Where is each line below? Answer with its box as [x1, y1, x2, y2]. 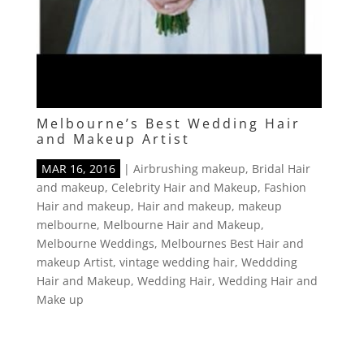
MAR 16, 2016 [41, 160, 115, 176]
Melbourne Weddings [36, 235, 154, 251]
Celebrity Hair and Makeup [110, 179, 258, 195]
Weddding [240, 253, 297, 270]
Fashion [263, 179, 306, 195]
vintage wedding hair [119, 253, 235, 270]
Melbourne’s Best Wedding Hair [36, 115, 301, 133]
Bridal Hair [251, 160, 310, 176]
